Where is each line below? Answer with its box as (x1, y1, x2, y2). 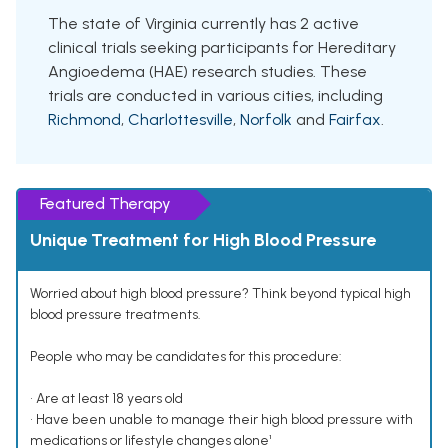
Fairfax (329, 110, 381, 130)
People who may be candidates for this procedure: (30, 348, 342, 366)
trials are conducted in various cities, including (48, 86, 383, 106)
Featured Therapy (40, 194, 171, 214)
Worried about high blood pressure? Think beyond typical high (30, 285, 411, 303)
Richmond (48, 110, 121, 130)
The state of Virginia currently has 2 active (48, 14, 359, 34)
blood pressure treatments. (30, 306, 201, 324)
